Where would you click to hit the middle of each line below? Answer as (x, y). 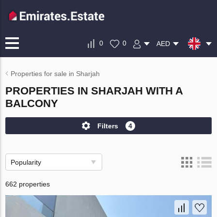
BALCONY (32, 103)
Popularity (26, 162)
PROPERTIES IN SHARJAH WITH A (94, 91)
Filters (108, 126)
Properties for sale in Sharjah (55, 74)
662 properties (28, 184)
